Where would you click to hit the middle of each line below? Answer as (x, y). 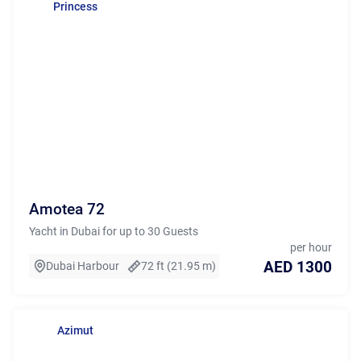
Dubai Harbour (83, 266)
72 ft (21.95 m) (178, 266)
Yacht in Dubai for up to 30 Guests (113, 231)
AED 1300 (298, 267)
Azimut (75, 330)
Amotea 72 (66, 210)
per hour (311, 248)
